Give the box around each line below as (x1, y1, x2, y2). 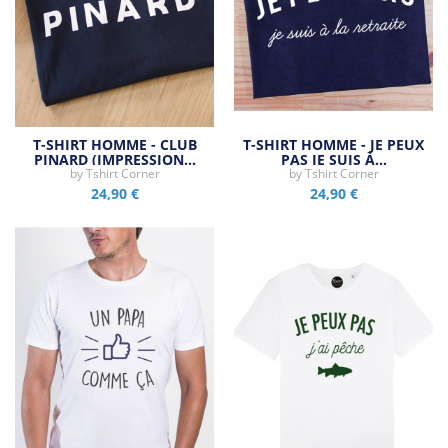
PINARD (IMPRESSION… (33, 149, 196, 169)
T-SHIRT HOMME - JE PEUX (243, 134, 424, 154)
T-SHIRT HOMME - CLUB (32, 134, 197, 154)
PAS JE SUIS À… (280, 149, 387, 169)
